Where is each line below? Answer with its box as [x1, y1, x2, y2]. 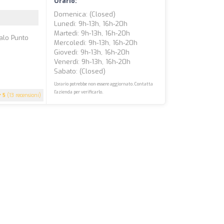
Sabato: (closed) [54, 67, 106, 75]
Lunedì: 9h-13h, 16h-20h [54, 19, 128, 28]
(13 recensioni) [5, 92, 41, 98]
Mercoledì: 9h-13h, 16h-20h [54, 38, 138, 47]
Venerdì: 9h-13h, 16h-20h [54, 57, 131, 66]
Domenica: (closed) [54, 10, 116, 18]
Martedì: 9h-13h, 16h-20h [54, 29, 130, 37]
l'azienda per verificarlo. [54, 89, 103, 95]
